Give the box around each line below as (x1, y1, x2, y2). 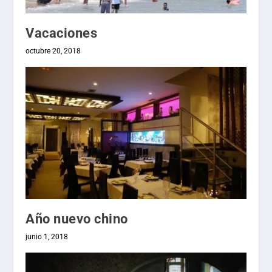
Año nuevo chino (25, 211, 128, 227)
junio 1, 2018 (25, 233, 69, 242)
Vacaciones (25, 25, 98, 41)
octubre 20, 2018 (25, 47, 81, 56)
